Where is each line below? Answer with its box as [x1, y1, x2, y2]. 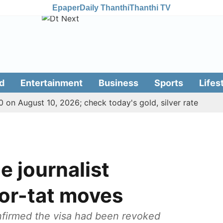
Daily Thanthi [80, 3, 129, 12]
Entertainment [20, 77, 83, 88]
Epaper [52, 3, 80, 12]
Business [98, 77, 138, 88]
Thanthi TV [129, 3, 171, 12]
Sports [154, 77, 183, 88]
